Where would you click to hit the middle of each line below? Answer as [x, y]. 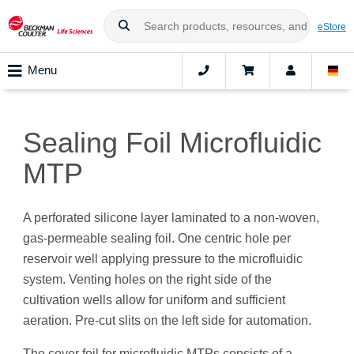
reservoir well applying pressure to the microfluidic [163, 259]
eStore [332, 26]
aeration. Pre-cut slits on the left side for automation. [167, 321]
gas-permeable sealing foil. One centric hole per [157, 239]
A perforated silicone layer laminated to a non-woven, [171, 218]
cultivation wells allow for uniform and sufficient [154, 300]
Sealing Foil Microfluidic [172, 143]
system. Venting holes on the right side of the [147, 280]
